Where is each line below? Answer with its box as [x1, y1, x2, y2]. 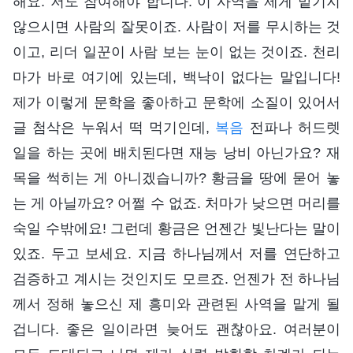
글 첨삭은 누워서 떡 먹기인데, [13, 120, 216, 136]
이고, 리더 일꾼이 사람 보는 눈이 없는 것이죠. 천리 [13, 44, 340, 61]
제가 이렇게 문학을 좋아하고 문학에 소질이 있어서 [13, 95, 340, 111]
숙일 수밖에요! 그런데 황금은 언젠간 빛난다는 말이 [13, 221, 340, 237]
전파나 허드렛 [243, 120, 341, 136]
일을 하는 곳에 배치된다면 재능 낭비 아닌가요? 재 [13, 145, 340, 162]
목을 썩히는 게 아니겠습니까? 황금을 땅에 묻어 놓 [13, 170, 340, 187]
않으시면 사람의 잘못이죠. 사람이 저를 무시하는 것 [13, 19, 340, 35]
